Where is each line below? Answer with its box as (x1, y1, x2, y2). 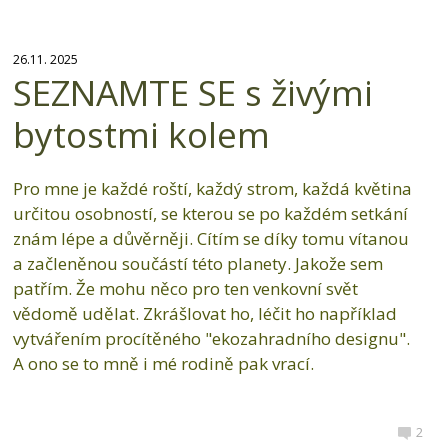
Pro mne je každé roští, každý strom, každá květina (12, 177, 412, 201)
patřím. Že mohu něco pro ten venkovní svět (12, 277, 358, 301)
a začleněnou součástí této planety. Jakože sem (12, 252, 383, 276)
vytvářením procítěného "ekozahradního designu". (12, 327, 410, 351)
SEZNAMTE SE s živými (12, 69, 373, 117)
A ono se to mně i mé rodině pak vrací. (12, 352, 314, 376)
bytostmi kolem (12, 111, 270, 159)
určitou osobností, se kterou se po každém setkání (12, 202, 408, 226)
